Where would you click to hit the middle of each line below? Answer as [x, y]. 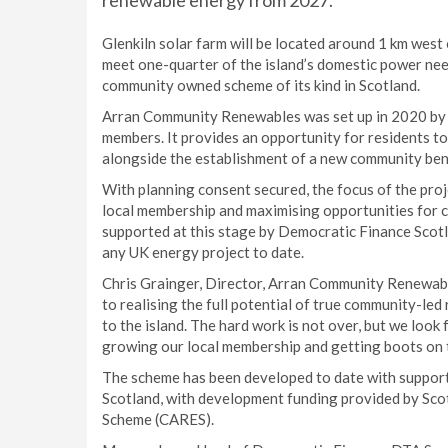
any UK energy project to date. [203, 252]
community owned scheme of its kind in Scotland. [261, 85]
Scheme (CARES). [158, 419]
